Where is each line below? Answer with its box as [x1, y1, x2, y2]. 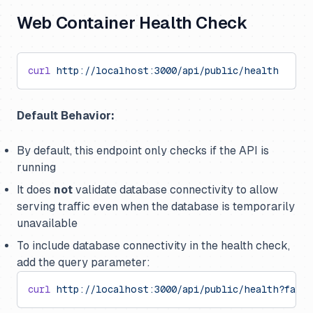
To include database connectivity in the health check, [17, 239, 290, 252]
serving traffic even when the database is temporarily [17, 200, 295, 213]
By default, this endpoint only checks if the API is [17, 144, 269, 157]
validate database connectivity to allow [73, 183, 278, 196]
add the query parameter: [17, 256, 150, 269]
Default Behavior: [17, 109, 115, 122]
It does [17, 183, 54, 196]
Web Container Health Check [17, 13, 248, 32]
